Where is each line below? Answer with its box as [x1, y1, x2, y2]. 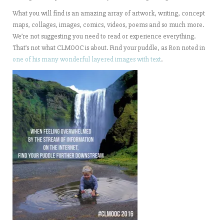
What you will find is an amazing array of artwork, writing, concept [12, 9, 205, 17]
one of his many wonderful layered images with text [12, 55, 161, 63]
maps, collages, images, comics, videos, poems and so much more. [12, 20, 204, 29]
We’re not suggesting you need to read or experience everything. [12, 32, 195, 40]
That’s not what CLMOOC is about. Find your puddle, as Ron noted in [12, 43, 205, 52]
